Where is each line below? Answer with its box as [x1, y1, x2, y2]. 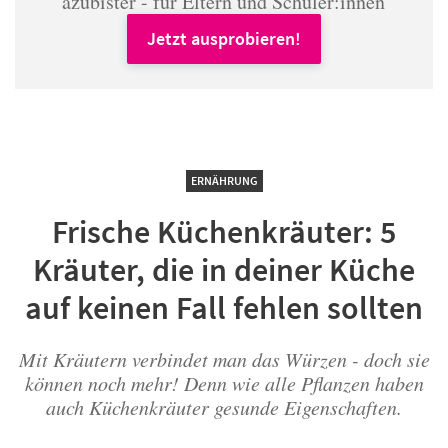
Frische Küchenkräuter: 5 [52, 212, 396, 252]
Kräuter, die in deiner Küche [33, 250, 415, 290]
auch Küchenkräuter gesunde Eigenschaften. [46, 394, 402, 420]
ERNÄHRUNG [190, 173, 258, 188]
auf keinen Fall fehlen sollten [25, 288, 423, 328]
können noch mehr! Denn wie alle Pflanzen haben [24, 370, 424, 396]
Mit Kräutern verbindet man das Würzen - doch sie [18, 346, 430, 372]
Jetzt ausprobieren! [146, 27, 301, 50]
